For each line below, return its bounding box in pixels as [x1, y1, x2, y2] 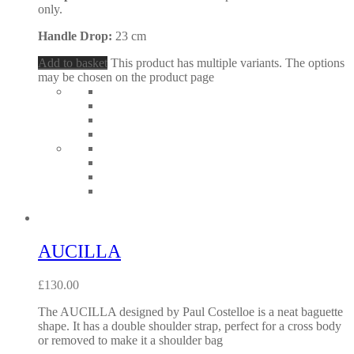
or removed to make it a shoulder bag [38, 333, 223, 348]
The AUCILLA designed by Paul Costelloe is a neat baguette [38, 305, 343, 319]
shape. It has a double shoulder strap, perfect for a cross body [38, 319, 341, 333]
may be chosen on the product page [38, 70, 214, 85]
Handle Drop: [38, 29, 115, 43]
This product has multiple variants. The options [111, 56, 345, 70]
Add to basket [38, 56, 107, 70]
